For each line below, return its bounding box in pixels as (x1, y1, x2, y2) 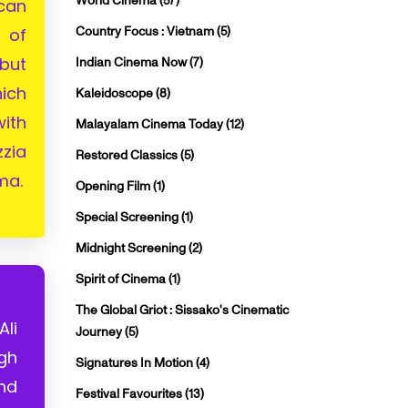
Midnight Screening (76, 240, 189, 258)
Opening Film (76, 178, 153, 196)
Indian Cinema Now (76, 54, 189, 72)
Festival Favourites (76, 385, 185, 403)
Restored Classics (76, 147, 180, 165)
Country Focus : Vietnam (76, 23, 217, 41)
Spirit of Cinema (76, 270, 168, 289)
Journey (76, 323, 125, 342)
